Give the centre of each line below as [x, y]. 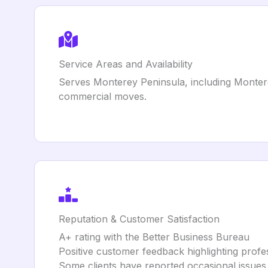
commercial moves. [103, 96]
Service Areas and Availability [126, 64]
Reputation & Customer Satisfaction [139, 219]
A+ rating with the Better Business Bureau [154, 237]
